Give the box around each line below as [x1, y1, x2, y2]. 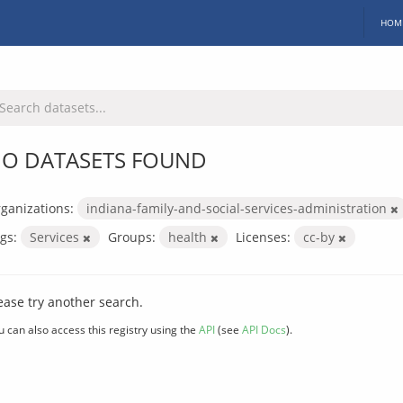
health [168, 228, 210, 246]
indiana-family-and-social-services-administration [86, 199, 390, 217]
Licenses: [236, 228, 291, 246]
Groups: [108, 228, 156, 246]
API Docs [242, 321, 286, 336]
